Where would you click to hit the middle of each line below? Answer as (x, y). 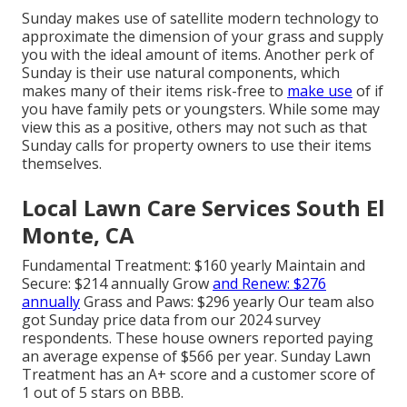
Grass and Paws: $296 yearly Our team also (227, 302)
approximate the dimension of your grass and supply (203, 37)
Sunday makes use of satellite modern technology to (200, 19)
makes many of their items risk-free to (154, 91)
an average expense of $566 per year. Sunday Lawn (196, 357)
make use (320, 91)
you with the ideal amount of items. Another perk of (198, 55)
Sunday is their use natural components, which (181, 73)
